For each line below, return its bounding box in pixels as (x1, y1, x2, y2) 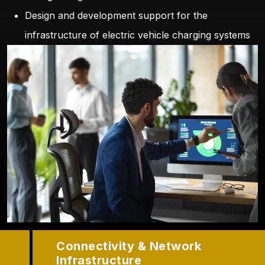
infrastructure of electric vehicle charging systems (25, 28, 250, 41)
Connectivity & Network (56, 239, 201, 254)
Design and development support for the (25, 9, 208, 21)
